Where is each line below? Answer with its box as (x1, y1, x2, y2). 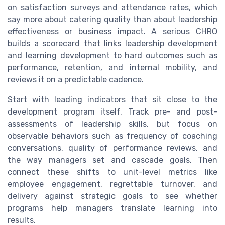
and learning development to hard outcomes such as (8, 50, 217, 60)
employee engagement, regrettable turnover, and (8, 179, 217, 189)
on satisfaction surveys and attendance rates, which (8, 2, 217, 12)
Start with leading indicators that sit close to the (8, 94, 217, 104)
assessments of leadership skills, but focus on (8, 119, 217, 129)
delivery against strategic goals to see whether (8, 191, 217, 201)
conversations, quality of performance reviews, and (8, 143, 217, 153)
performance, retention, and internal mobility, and (8, 62, 217, 72)
